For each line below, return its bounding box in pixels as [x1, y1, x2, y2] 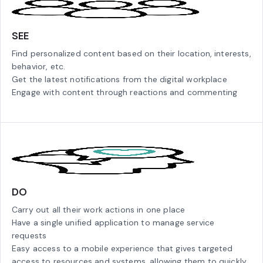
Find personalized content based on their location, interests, [12, 48, 251, 59]
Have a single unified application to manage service [12, 217, 215, 228]
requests [12, 230, 47, 241]
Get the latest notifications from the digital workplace [12, 73, 227, 85]
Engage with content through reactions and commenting [12, 86, 238, 97]
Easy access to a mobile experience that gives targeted [12, 242, 233, 254]
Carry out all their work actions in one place [12, 204, 186, 215]
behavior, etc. [12, 60, 66, 72]
